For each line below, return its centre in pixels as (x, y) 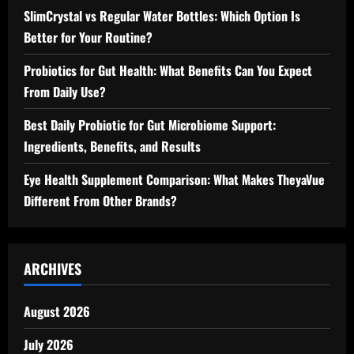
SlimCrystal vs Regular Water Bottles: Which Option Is (162, 16)
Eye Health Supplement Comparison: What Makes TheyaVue (174, 179)
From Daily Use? (65, 92)
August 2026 (57, 311)
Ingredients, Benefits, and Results (112, 146)
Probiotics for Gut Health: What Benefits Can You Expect (168, 70)
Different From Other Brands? (100, 201)
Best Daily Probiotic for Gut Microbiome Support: (150, 125)
